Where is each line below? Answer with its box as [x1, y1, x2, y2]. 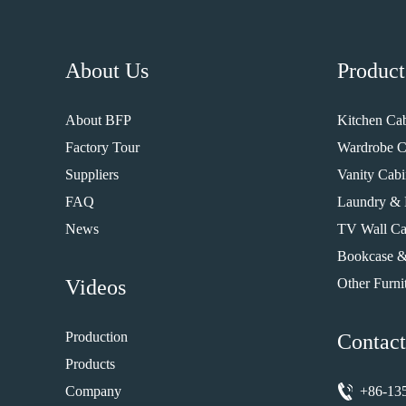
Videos [65, 275, 126, 299]
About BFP [65, 112, 131, 128]
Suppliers [65, 167, 119, 182]
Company [65, 383, 121, 399]
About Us [65, 59, 149, 82]
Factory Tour [65, 140, 140, 155]
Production [65, 329, 128, 344]
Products [65, 356, 115, 372]
